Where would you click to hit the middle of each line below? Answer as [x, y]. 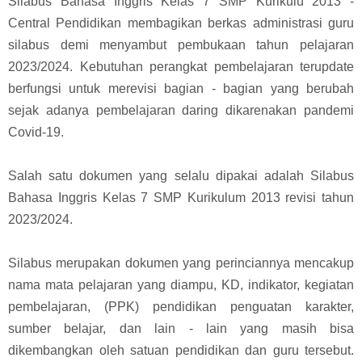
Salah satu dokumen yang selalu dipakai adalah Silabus [181, 175]
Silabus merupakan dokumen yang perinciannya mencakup [181, 263]
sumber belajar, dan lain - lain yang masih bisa [181, 328]
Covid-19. [36, 132]
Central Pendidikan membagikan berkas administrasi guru [181, 23]
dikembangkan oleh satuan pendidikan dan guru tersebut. [181, 350]
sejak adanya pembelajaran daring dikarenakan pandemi [181, 110]
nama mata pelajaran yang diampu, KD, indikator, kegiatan [181, 284]
